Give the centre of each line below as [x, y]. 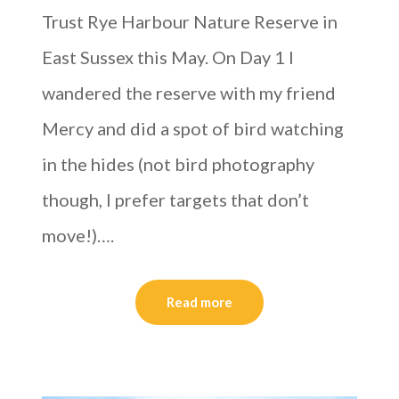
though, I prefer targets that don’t [176, 200]
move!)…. [78, 236]
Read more [199, 302]
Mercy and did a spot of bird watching [193, 129]
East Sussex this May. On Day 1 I [168, 57]
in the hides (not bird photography [179, 164]
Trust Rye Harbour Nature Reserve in [190, 22]
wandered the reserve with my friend [189, 93]
